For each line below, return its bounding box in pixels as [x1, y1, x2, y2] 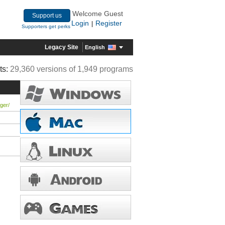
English [85, 44, 105, 50]
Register [95, 19, 122, 27]
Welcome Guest [72, 10, 123, 18]
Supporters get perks [22, 24, 70, 29]
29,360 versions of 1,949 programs [10, 65, 133, 73]
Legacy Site [45, 44, 78, 51]
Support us [32, 12, 62, 19]
